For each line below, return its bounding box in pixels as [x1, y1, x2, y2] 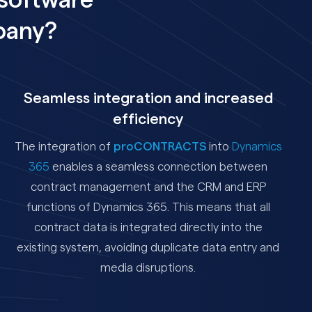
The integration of [14, 140, 114, 153]
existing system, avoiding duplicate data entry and [17, 241, 280, 253]
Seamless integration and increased [23, 90, 273, 106]
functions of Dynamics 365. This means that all [26, 201, 270, 213]
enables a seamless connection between [49, 160, 268, 173]
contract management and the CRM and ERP [30, 180, 266, 193]
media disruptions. [100, 261, 196, 274]
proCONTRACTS [113, 140, 206, 153]
